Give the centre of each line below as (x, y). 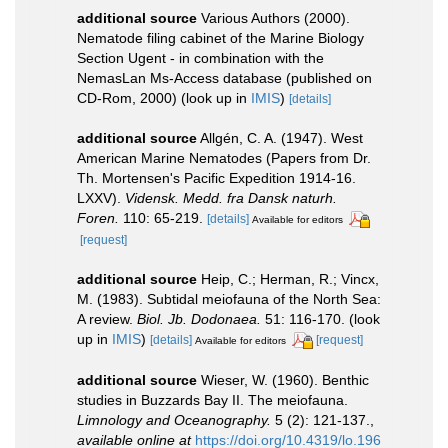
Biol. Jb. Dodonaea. (199, 319)
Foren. (98, 218)
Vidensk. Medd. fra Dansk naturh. (231, 198)
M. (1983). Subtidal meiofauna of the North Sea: (229, 299)
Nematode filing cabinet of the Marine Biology (220, 38)
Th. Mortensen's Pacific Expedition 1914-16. (216, 178)
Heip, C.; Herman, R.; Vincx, (290, 279)
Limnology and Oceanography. (174, 419)
